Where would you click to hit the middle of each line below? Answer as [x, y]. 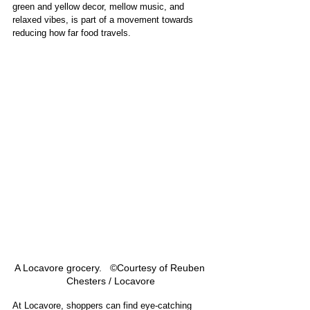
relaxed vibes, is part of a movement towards [104, 19]
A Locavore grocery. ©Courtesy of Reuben [111, 267]
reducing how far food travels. [72, 33]
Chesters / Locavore [111, 281]
